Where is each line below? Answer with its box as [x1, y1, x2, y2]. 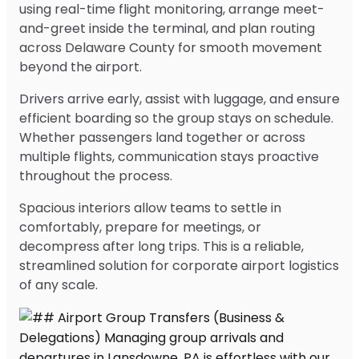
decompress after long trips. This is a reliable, [19, 236, 304, 256]
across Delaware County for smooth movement [19, 38, 322, 57]
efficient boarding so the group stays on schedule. [19, 108, 333, 127]
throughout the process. [19, 166, 172, 185]
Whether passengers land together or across [19, 127, 305, 147]
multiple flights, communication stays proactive [19, 147, 319, 166]
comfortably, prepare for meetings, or [19, 217, 261, 236]
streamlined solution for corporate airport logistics [19, 256, 339, 275]
